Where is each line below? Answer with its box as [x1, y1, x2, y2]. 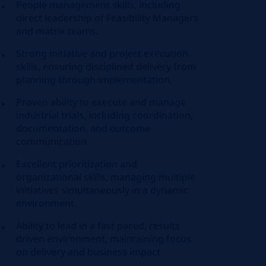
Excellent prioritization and [16, 157, 138, 170]
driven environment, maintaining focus [16, 232, 192, 245]
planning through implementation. [16, 73, 173, 86]
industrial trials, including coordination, [16, 109, 194, 122]
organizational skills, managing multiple [16, 170, 196, 183]
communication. [16, 135, 90, 148]
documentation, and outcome [16, 122, 151, 135]
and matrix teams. [16, 24, 99, 37]
